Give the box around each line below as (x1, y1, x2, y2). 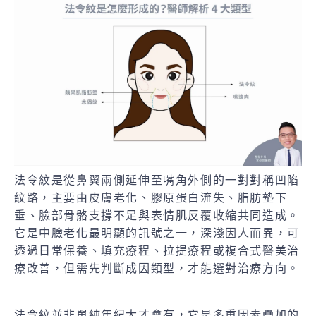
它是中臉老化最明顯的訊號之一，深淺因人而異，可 (14, 226, 300, 240)
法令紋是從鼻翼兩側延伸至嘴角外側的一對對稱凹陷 (14, 173, 300, 187)
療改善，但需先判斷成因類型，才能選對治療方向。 (14, 261, 300, 275)
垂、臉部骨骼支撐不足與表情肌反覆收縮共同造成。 (14, 208, 300, 222)
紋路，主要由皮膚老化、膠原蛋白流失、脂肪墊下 (14, 190, 288, 205)
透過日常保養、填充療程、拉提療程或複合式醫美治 (14, 243, 300, 257)
